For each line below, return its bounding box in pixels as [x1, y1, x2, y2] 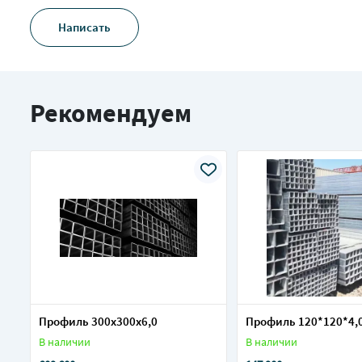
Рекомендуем [30, 97, 192, 130]
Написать [58, 19, 111, 36]
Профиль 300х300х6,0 [39, 314, 158, 330]
